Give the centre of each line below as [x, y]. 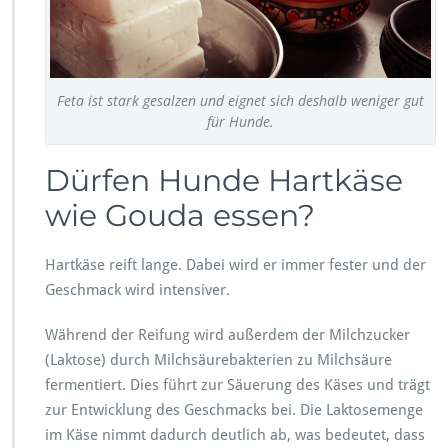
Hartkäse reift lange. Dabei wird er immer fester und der [235, 264]
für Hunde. [240, 121]
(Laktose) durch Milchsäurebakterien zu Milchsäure [218, 359]
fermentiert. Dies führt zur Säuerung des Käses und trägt [237, 384]
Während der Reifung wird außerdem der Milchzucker [227, 334]
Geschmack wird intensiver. [137, 289]
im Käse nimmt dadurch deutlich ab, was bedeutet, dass [235, 434]
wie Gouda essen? [180, 215]
